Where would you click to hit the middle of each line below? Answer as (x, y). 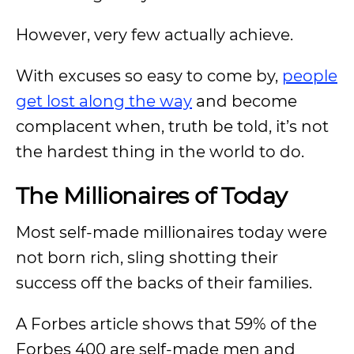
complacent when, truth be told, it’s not (172, 126)
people (310, 76)
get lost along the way (104, 101)
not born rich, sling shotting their (147, 258)
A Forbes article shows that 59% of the (166, 324)
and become (245, 101)
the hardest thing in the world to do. (160, 152)
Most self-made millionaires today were (171, 232)
